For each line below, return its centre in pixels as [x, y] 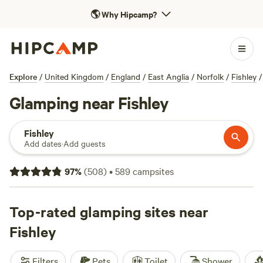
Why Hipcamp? [129, 14]
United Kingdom [74, 76]
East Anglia [168, 76]
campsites [152, 171]
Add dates [43, 143]
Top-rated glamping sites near [109, 211]
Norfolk [210, 76]
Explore [23, 76]
